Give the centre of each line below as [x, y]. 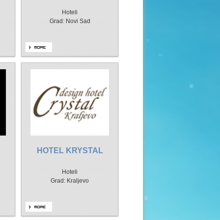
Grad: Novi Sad [70, 21]
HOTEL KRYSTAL [70, 151]
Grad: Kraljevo [70, 181]
